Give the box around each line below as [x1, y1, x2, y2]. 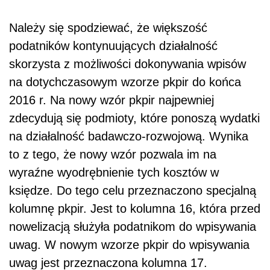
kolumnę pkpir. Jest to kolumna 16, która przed [9, 201, 260, 215]
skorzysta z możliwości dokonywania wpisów [9, 57, 246, 71]
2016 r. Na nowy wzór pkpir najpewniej [9, 93, 214, 107]
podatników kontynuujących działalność [9, 39, 218, 52]
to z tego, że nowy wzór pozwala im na [9, 147, 216, 161]
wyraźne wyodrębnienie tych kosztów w [9, 165, 219, 179]
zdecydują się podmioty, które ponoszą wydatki [9, 111, 260, 125]
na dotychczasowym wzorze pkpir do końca [9, 75, 241, 89]
